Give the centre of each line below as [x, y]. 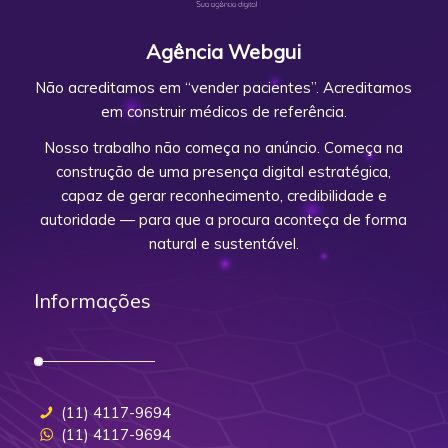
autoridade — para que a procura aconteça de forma [224, 220]
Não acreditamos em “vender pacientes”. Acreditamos [224, 87]
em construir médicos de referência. [223, 111]
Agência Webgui [224, 51]
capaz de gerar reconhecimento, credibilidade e [223, 196]
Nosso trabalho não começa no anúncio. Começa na [224, 148]
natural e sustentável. [223, 244]
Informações [92, 301]
